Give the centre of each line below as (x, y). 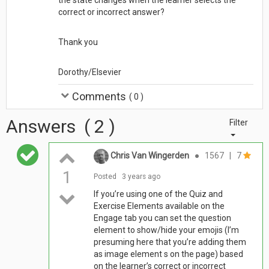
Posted (105, 176)
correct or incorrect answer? (111, 12)
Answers (41, 126)
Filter (238, 122)
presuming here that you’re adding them (170, 242)
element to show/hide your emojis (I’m (167, 230)
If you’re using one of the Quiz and (159, 194)
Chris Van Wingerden (150, 155)
